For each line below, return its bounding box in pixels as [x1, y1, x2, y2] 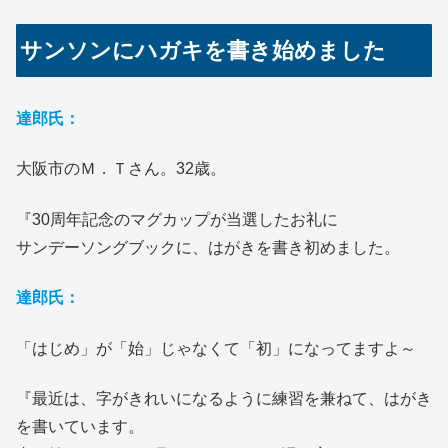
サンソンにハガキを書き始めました [20, 38, 387, 64]
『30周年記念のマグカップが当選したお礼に [16, 210, 338, 228]
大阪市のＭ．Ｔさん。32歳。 [16, 160, 226, 178]
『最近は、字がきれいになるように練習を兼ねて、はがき [16, 390, 432, 408]
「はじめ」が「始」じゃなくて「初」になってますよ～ [16, 339, 416, 357]
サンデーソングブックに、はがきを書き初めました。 [16, 238, 400, 256]
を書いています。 [16, 418, 144, 436]
